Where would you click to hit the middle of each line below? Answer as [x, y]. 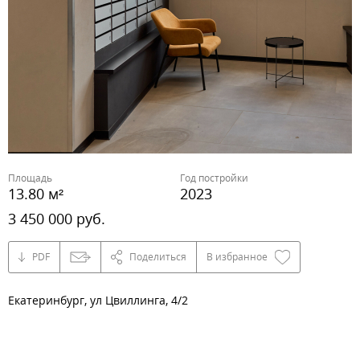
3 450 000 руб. [57, 219]
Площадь [30, 178]
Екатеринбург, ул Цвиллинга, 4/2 [98, 301]
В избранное [237, 257]
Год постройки [214, 178]
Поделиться [158, 257]
